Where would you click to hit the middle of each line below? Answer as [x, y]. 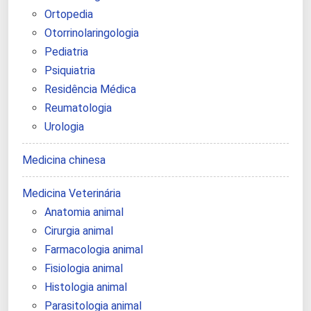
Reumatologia [78, 108]
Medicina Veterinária [72, 194]
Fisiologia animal [84, 269]
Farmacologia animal [94, 250]
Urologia [64, 127]
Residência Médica [90, 90]
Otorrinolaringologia [92, 33]
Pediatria [66, 52]
